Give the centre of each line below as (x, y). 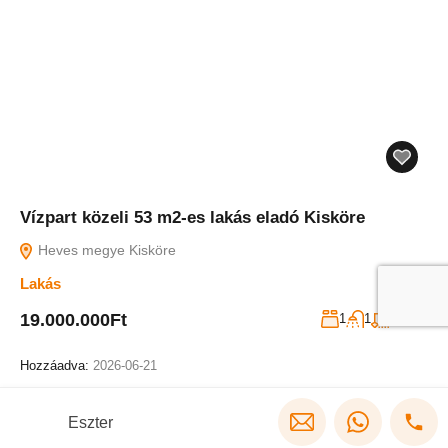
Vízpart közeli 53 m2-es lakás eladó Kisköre (192, 217)
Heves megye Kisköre (105, 250)
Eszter (90, 422)
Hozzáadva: (56, 365)
